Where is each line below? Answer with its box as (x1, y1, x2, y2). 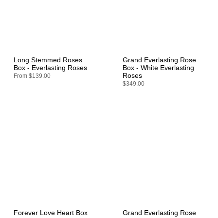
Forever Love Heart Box (14, 209, 88, 217)
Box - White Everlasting (123, 64, 194, 72)
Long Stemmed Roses (14, 56, 82, 64)
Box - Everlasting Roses (14, 64, 87, 72)
